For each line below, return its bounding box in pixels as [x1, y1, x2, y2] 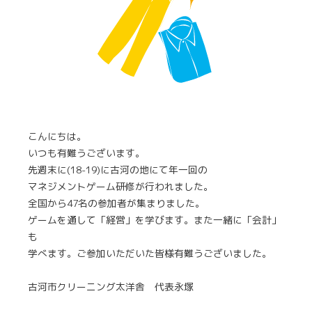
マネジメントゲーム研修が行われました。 [28, 180, 213, 194]
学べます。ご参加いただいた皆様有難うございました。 [28, 247, 272, 260]
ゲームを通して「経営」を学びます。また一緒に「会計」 [28, 213, 281, 227]
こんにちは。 [28, 130, 86, 143]
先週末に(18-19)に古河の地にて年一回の [28, 163, 208, 177]
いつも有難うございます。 [28, 146, 145, 160]
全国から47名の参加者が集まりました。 [28, 196, 205, 210]
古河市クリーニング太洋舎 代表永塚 [28, 280, 194, 294]
